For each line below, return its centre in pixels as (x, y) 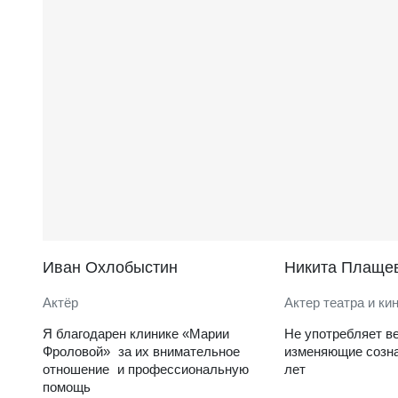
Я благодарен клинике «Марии (136, 333)
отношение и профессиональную (146, 369)
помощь (67, 386)
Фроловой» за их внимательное (141, 351)
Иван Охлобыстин (110, 267)
